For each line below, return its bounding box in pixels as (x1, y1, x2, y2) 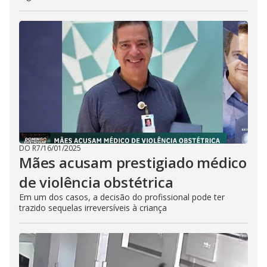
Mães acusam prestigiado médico (19, 153, 247, 172)
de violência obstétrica (19, 172, 173, 192)
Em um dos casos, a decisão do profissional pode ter (19, 191, 225, 203)
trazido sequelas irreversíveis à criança (19, 202, 167, 213)
